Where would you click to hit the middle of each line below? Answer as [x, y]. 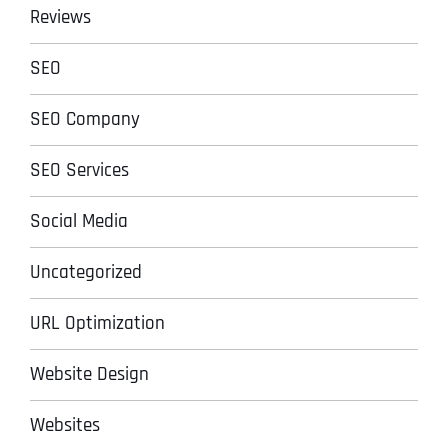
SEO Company [85, 119]
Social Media [79, 221]
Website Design [89, 374]
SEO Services [79, 170]
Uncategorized [86, 272]
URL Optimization [97, 323]
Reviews [60, 17]
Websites [65, 425]
